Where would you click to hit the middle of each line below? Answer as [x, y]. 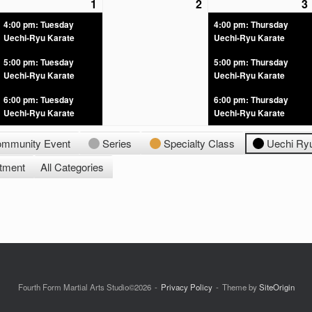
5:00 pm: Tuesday [39, 62]
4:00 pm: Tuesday [39, 25]
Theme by [240, 287]
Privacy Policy [186, 287]
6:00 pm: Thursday [251, 100]
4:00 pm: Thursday [251, 25]
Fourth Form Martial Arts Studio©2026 [84, 287]
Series [117, 143]
